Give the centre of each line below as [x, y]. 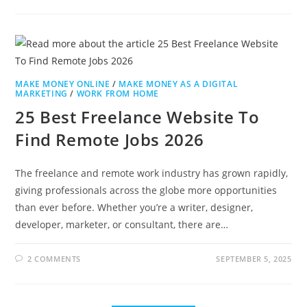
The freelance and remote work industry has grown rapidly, [152, 173]
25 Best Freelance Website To [137, 116]
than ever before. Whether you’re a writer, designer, [134, 207]
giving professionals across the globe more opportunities [146, 190]
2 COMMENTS [54, 258]
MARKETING [41, 93]
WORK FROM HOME [118, 93]
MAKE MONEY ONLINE [63, 84]
